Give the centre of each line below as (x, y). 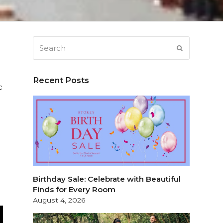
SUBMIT (196, 48)
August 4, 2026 (59, 200)
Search (46, 42)
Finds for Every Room (74, 189)
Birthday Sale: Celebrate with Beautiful (107, 179)
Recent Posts (61, 80)
